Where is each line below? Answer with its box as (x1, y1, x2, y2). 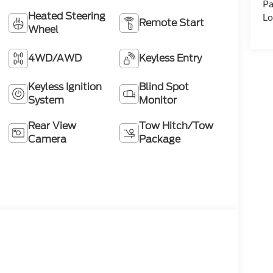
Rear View (27, 119, 76, 133)
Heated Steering (27, 9, 105, 24)
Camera (27, 132, 66, 147)
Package (139, 132, 181, 147)
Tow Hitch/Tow (139, 119, 214, 133)
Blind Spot (139, 80, 190, 94)
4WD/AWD (27, 51, 82, 66)
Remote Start (139, 16, 205, 30)
